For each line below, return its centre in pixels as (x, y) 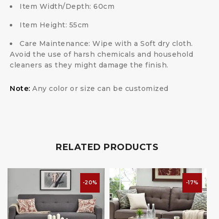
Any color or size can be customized (99, 88)
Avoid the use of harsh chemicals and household (101, 54)
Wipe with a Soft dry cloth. (143, 43)
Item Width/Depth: (56, 6)
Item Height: (44, 25)
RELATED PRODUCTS (107, 147)
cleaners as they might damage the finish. (89, 65)
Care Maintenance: (56, 43)
